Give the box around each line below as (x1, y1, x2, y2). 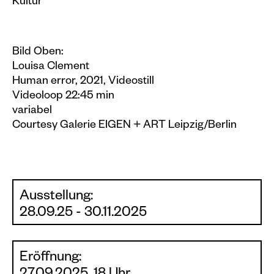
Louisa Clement (12, 61, 89, 73)
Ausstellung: (20, 190, 93, 205)
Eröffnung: (20, 250, 81, 266)
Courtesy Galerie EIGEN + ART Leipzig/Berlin (12, 120, 237, 132)
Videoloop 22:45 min (12, 91, 114, 103)
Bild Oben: (12, 46, 64, 59)
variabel (12, 105, 52, 117)
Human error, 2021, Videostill (12, 76, 154, 88)
